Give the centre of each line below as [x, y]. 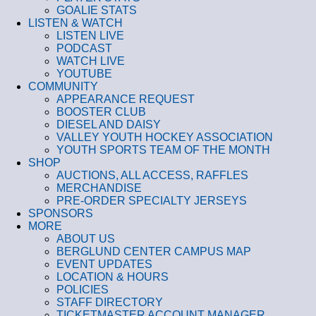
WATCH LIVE [91, 61]
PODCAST [84, 48]
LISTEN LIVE [90, 36]
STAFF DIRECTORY [110, 302]
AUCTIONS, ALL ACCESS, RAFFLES [152, 175]
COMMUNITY [63, 86]
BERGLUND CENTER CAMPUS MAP [154, 251]
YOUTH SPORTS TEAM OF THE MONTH [163, 150]
